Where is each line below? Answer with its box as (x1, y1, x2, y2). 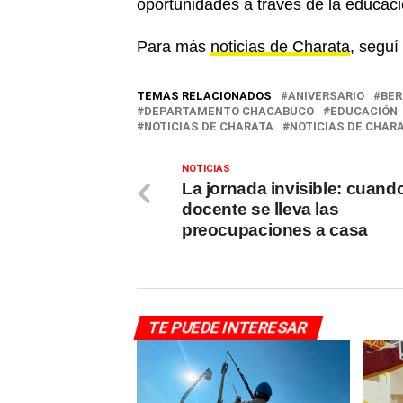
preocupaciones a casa (182, 220, 368, 240)
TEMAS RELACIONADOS (137, 89, 272, 103)
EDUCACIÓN (330, 104, 398, 119)
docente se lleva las (182, 200, 339, 219)
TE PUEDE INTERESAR (146, 318, 310, 337)
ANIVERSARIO (288, 89, 364, 103)
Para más (137, 38, 210, 57)
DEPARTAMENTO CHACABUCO (144, 104, 314, 119)
